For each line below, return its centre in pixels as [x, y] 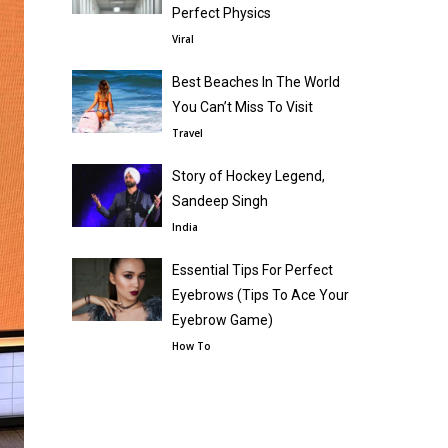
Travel [187, 133]
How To [191, 346]
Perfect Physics [221, 13]
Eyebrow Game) [222, 320]
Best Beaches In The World [256, 82]
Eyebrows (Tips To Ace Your [260, 295]
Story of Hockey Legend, [248, 176]
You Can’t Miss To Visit [242, 107]
